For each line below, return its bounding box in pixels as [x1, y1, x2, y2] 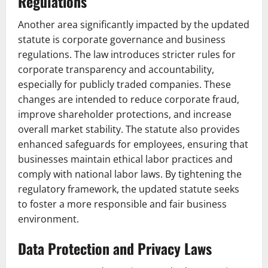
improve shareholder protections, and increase [18, 108, 232, 121]
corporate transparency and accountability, [18, 63, 214, 76]
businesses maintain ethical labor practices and [18, 153, 233, 166]
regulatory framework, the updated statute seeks [18, 182, 239, 196]
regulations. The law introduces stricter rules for [18, 48, 236, 61]
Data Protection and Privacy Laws [18, 237, 212, 259]
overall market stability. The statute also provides [18, 123, 240, 136]
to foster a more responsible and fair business [18, 197, 227, 211]
